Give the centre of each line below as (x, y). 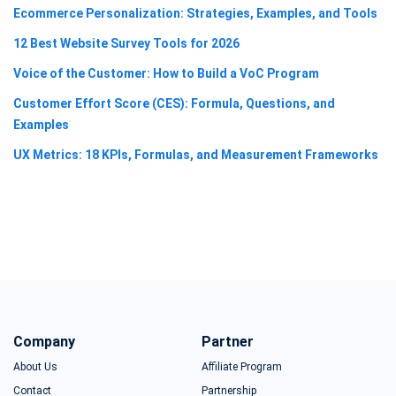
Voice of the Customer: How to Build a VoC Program (166, 73)
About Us (35, 366)
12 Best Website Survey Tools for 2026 (126, 43)
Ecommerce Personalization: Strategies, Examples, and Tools (195, 13)
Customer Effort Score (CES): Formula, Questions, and (174, 103)
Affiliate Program (242, 366)
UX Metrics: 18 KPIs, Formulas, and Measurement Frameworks (196, 154)
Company (44, 341)
